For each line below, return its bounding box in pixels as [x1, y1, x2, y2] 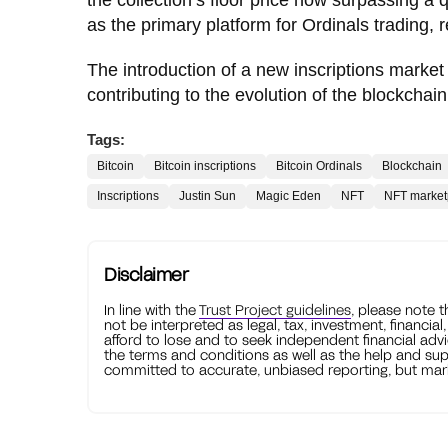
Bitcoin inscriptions [154, 158, 256, 173]
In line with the [104, 300, 199, 318]
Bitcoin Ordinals [276, 158, 362, 173]
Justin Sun [179, 188, 236, 203]
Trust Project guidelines [199, 300, 351, 318]
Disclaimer [104, 262, 188, 285]
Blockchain [382, 158, 442, 173]
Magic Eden [256, 188, 321, 203]
